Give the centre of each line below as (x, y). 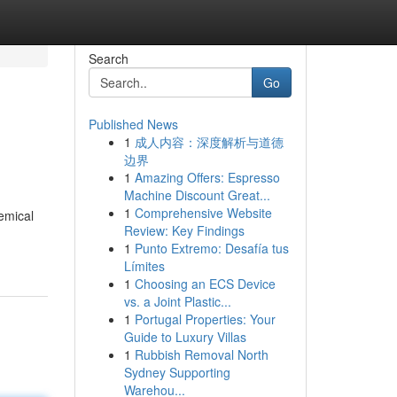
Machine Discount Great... (197, 195)
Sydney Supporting (177, 372)
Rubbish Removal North (201, 354)
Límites (144, 266)
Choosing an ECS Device (205, 284)
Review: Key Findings (184, 230)
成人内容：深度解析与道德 (209, 142)
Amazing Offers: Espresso (207, 177)
